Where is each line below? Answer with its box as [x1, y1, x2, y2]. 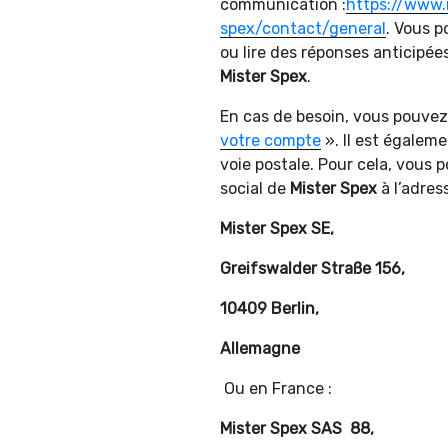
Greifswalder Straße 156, [220, 259, 405, 279]
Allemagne [220, 339, 300, 359]
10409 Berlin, [220, 299, 319, 319]
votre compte [220, 131, 321, 151]
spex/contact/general [220, 19, 386, 39]
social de [220, 179, 290, 199]
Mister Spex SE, [220, 219, 334, 239]
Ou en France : [220, 379, 332, 399]
